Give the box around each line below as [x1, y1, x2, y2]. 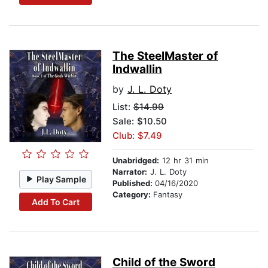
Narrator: [112, 167, 147, 177]
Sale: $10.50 [112, 115, 167, 127]
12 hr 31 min [159, 156, 209, 166]
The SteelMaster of [112, 49, 218, 63]
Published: [112, 178, 155, 188]
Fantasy [153, 190, 182, 200]
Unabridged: [112, 156, 159, 166]
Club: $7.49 [112, 130, 162, 142]
